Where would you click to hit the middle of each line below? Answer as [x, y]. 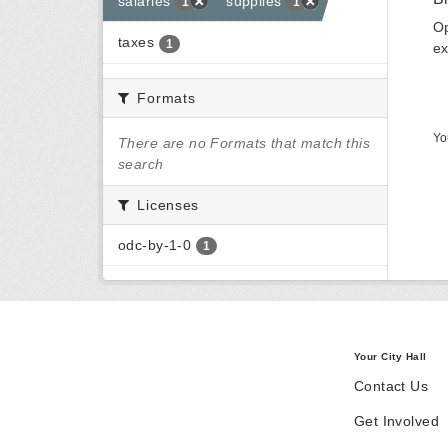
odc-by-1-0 [155, 244]
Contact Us [391, 386]
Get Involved [396, 421]
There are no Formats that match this [244, 142]
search [141, 163]
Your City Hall [390, 357]
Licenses [166, 204]
